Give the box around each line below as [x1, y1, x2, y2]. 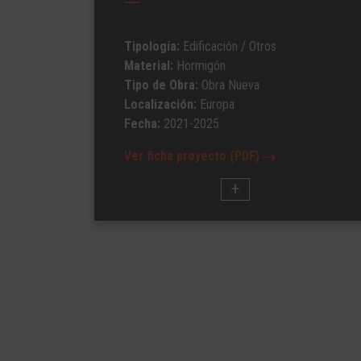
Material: [124, 58, 176, 73]
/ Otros [238, 39, 276, 54]
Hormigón [176, 58, 226, 73]
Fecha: [124, 116, 164, 131]
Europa [200, 97, 234, 112]
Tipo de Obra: [124, 77, 201, 93]
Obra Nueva [201, 77, 259, 93]
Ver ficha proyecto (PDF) [124, 148, 263, 164]
